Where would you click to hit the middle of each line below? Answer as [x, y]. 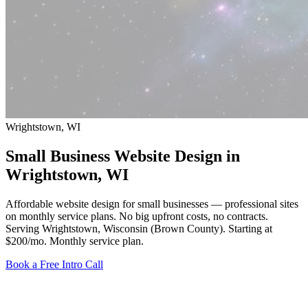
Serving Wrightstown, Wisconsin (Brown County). [117, 228]
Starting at [250, 228]
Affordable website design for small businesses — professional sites [152, 203]
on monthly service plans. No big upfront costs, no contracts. [137, 216]
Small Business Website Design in [123, 156]
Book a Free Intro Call [54, 264]
